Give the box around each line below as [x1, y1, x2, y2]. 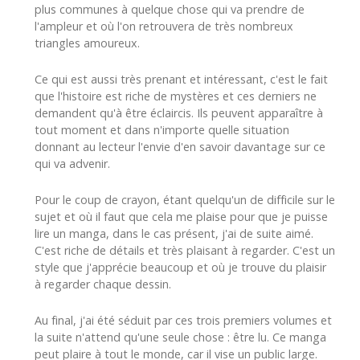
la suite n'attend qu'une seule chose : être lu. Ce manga [35, 329, 326, 345]
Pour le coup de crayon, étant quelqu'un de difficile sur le [35, 191, 335, 207]
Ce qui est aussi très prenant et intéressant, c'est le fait [35, 71, 328, 87]
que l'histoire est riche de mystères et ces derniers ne [35, 88, 317, 104]
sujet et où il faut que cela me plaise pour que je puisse [35, 208, 328, 224]
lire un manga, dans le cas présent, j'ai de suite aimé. [35, 225, 313, 241]
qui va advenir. [35, 155, 110, 171]
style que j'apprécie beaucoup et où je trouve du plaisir [35, 259, 326, 275]
